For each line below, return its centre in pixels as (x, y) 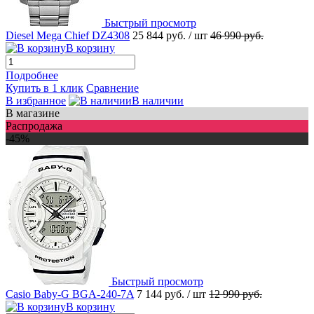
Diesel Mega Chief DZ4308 (68, 35)
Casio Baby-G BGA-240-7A (70, 294)
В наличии (158, 100)
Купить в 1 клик (45, 88)
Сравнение (112, 88)
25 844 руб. (161, 35)
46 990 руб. (237, 35)
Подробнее (32, 75)
